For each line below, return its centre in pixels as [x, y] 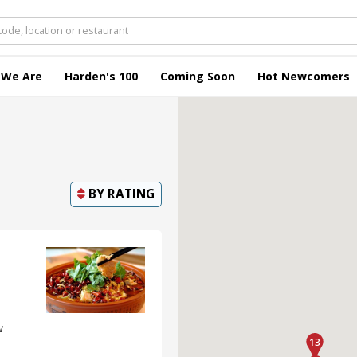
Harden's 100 [101, 76]
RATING [131, 194]
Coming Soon [198, 76]
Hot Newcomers [304, 76]
